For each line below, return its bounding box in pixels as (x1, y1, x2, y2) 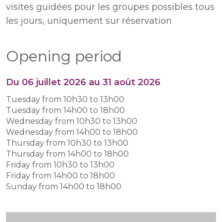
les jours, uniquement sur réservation (6, 15, 172, 26)
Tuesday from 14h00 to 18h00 (6, 106, 125, 115)
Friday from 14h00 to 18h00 (6, 171, 115, 180)
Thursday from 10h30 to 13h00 (6, 138, 128, 148)
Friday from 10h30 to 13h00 (6, 160, 114, 169)
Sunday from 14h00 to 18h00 (6, 182, 121, 191)
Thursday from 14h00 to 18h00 (6, 149, 129, 159)
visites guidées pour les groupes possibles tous (6, 1, 215, 12)
